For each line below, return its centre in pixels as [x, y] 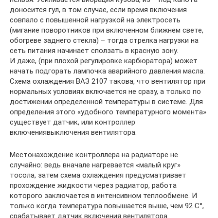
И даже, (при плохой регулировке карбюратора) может [104, 61]
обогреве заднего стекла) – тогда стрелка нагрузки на [104, 40]
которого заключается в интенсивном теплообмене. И [103, 196]
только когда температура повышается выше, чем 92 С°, [107, 206]
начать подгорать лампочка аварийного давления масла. [107, 71]
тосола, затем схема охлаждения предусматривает [98, 175]
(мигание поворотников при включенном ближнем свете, [107, 30]
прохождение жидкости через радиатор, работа [93, 185]
